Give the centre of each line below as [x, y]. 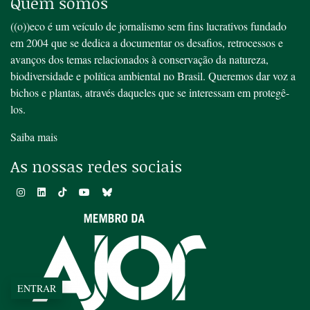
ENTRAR [37, 288]
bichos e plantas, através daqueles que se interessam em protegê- [150, 92]
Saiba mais [34, 136]
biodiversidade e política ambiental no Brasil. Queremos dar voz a [153, 75]
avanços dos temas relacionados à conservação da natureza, [139, 59]
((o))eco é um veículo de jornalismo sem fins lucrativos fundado [148, 26]
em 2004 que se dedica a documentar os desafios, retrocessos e [147, 42]
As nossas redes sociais [96, 166]
